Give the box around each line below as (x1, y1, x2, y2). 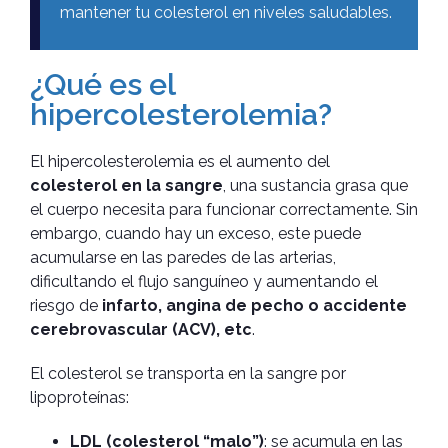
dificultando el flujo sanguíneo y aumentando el (30, 271, 378, 291)
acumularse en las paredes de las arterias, (30, 247, 336, 267)
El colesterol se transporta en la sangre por (30, 363, 346, 383)
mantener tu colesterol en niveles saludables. (60, 2, 392, 22)
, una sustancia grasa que (223, 175, 408, 195)
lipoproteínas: (30, 387, 129, 407)
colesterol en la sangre (30, 175, 223, 195)
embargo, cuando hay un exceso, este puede (30, 223, 361, 243)
